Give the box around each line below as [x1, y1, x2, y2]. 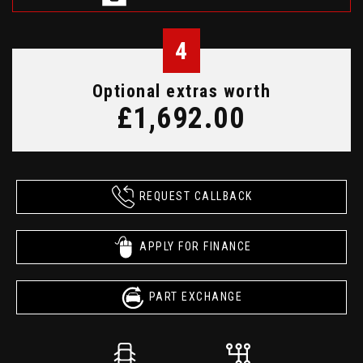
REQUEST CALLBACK [139, 189, 253, 203]
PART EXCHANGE [148, 289, 243, 303]
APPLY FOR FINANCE [139, 239, 252, 253]
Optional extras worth [92, 81, 271, 101]
